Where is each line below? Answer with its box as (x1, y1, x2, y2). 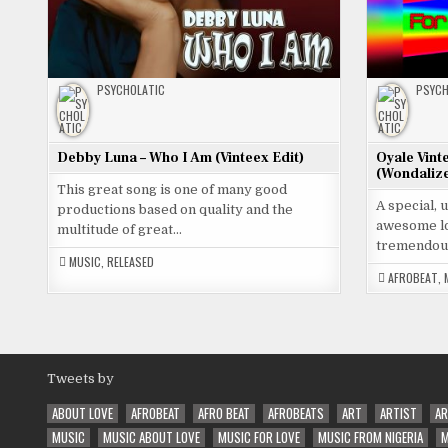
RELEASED (107, 253, 154, 271)
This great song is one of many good (57, 182, 287, 198)
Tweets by (47, 371, 114, 387)
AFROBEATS (268, 403, 324, 424)
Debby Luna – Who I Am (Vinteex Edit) (57, 149, 304, 168)
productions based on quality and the (57, 202, 293, 218)
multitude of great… (57, 222, 182, 238)
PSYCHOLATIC (97, 81, 165, 99)
